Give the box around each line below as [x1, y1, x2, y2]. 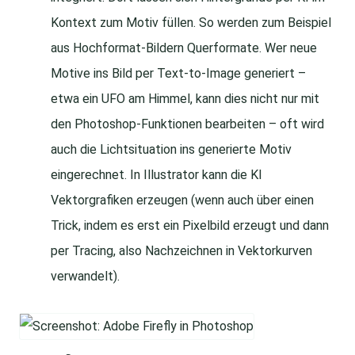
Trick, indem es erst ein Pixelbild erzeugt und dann [51, 218, 329, 234]
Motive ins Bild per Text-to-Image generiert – [51, 66, 306, 82]
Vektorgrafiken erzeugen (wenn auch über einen [51, 193, 314, 208]
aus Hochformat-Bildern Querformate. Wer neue [51, 40, 317, 56]
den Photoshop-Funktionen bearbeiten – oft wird [51, 116, 324, 132]
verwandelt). [51, 269, 120, 284]
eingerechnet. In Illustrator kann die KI [51, 167, 262, 183]
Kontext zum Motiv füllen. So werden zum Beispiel [51, 15, 331, 31]
